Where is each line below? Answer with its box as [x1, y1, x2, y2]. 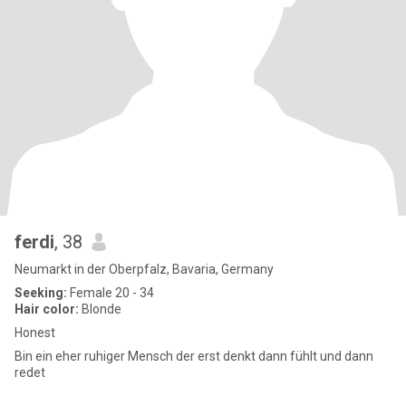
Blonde [79, 302, 121, 316]
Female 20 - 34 [67, 285, 154, 300]
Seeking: [14, 285, 67, 300]
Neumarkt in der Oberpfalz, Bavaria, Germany [14, 262, 274, 276]
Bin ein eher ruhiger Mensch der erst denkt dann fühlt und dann [14, 349, 373, 363]
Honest [14, 325, 55, 340]
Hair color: [14, 302, 79, 316]
